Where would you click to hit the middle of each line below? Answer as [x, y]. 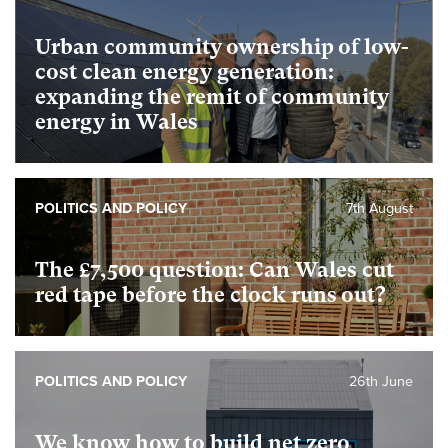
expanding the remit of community [212, 97]
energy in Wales [116, 122]
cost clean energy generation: [184, 72]
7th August [379, 208]
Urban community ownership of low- [222, 47]
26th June [381, 381]
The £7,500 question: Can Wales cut [214, 270]
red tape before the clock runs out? [210, 295]
